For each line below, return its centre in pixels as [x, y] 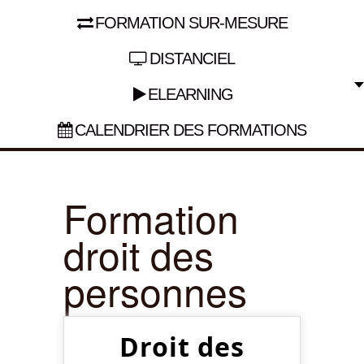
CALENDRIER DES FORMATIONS [191, 130]
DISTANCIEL [192, 58]
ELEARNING [191, 94]
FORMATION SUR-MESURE [191, 22]
